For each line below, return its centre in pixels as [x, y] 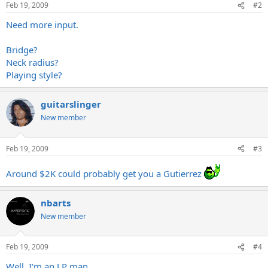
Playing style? [34, 75]
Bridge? [22, 50]
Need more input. [42, 25]
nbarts [56, 202]
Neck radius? [32, 62]
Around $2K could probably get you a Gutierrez [105, 173]
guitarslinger [71, 104]
